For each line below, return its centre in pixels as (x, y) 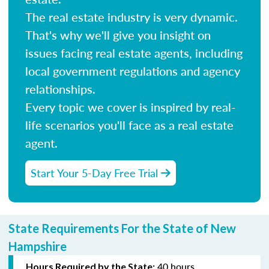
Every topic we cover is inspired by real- (130, 107)
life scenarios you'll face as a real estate (129, 125)
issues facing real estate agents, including (134, 53)
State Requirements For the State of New (122, 228)
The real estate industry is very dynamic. (131, 17)
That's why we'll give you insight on (118, 35)
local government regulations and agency (133, 71)
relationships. (60, 89)
